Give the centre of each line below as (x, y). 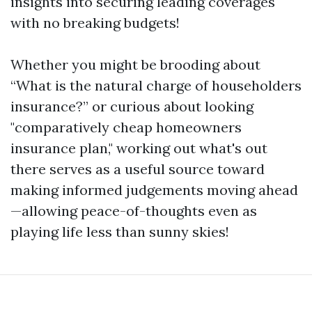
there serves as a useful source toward (138, 169)
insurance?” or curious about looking (132, 106)
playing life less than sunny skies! (120, 232)
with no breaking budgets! (95, 23)
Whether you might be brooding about (135, 64)
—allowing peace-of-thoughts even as (134, 211)
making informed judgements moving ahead (154, 190)
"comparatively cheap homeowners (126, 127)
